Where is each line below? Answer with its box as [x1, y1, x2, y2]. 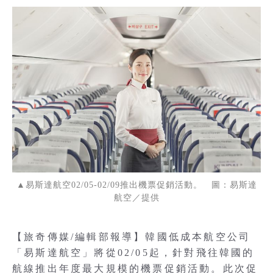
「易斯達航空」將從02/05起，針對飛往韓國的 [12, 247, 255, 258]
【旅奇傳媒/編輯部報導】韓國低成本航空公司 [12, 232, 251, 242]
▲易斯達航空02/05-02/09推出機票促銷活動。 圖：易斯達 [16, 180, 257, 190]
